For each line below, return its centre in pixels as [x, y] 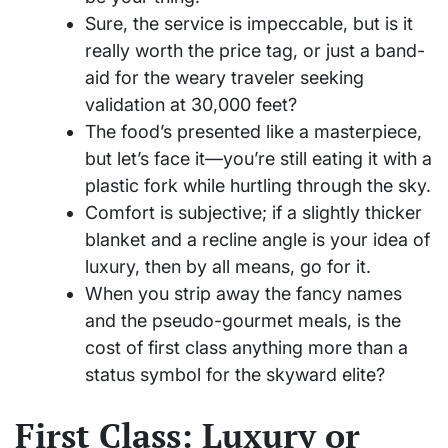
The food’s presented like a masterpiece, [253, 132]
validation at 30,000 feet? [191, 105]
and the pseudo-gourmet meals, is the [243, 321]
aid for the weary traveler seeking [224, 78]
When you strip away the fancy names [243, 294]
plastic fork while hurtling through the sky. [258, 186]
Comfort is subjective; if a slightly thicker [253, 213]
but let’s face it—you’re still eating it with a [258, 159]
